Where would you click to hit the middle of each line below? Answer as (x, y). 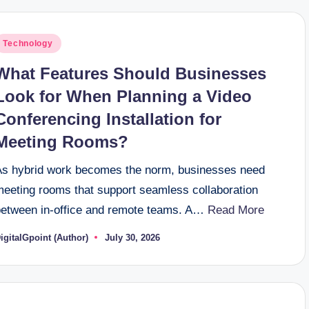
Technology (28, 43)
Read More (236, 210)
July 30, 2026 (133, 237)
